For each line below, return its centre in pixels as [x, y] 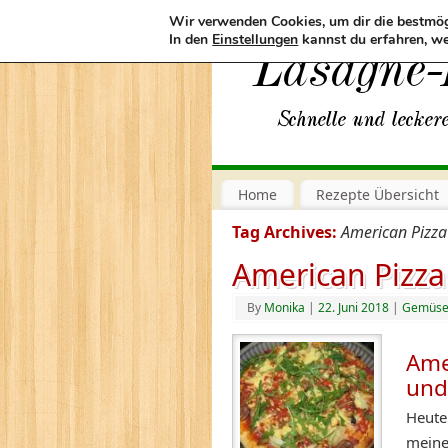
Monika [284, 307]
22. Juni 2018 [353, 307]
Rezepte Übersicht [378, 194]
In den [191, 39]
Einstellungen [255, 39]
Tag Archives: [286, 231]
